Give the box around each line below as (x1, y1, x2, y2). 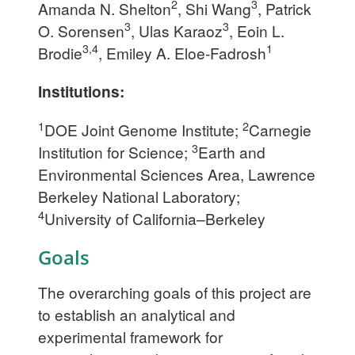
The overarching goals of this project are (38, 281, 311, 303)
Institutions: (38, 80, 124, 103)
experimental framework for (38, 325, 223, 347)
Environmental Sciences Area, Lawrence (38, 163, 315, 185)
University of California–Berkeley (44, 208, 265, 230)
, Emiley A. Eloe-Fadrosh (98, 41, 266, 63)
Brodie (38, 41, 82, 63)
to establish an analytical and (38, 303, 235, 325)
